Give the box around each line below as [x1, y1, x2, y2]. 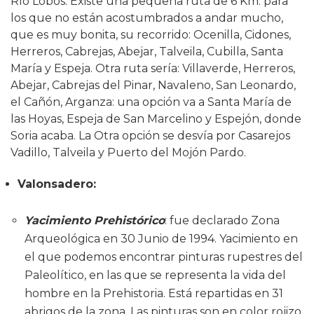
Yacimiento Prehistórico [25, 213, 165, 227]
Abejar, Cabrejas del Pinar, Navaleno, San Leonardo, [11, 78, 296, 92]
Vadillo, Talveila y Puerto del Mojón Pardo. [11, 145, 246, 159]
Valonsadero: [18, 177, 96, 191]
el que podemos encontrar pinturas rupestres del [25, 250, 303, 264]
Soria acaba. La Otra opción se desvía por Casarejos [11, 128, 290, 142]
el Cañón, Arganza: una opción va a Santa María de [11, 95, 292, 109]
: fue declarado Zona [165, 213, 280, 227]
